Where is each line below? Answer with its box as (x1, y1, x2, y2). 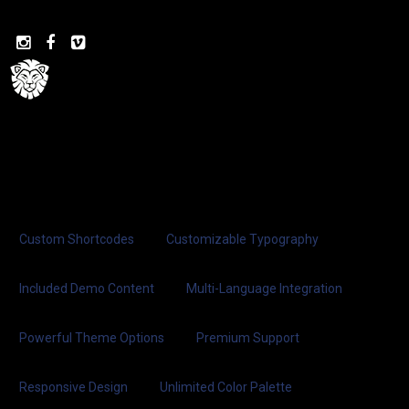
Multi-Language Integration (186, 281, 342, 296)
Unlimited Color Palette (160, 380, 292, 394)
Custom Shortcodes (19, 232, 134, 246)
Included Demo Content (19, 281, 154, 296)
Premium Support (196, 330, 299, 345)
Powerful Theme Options (19, 330, 164, 345)
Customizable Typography (166, 232, 319, 246)
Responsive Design (19, 380, 128, 394)
